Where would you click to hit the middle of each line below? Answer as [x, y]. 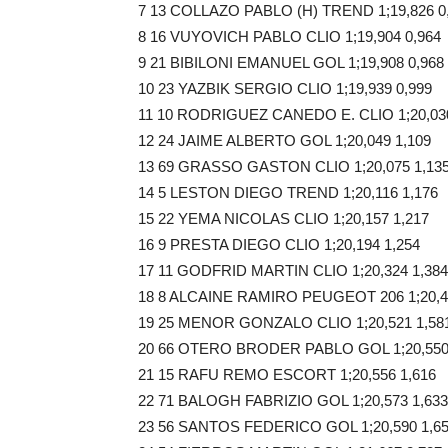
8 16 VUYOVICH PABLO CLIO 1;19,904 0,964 [289, 36]
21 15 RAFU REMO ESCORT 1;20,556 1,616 [287, 374]
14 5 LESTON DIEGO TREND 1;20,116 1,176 [288, 192]
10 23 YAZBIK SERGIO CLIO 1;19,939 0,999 [285, 88]
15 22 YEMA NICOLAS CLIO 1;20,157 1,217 [283, 218]
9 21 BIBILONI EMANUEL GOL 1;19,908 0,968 [291, 62]
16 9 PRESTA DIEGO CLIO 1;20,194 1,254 [279, 244]
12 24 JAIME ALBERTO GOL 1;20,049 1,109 [284, 140]
